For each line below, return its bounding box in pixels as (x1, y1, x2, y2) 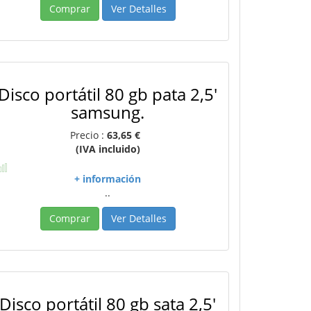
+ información (74, 172, 142, 185)
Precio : (69, 128, 107, 142)
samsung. (71, 101, 145, 124)
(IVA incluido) (75, 142, 140, 155)
